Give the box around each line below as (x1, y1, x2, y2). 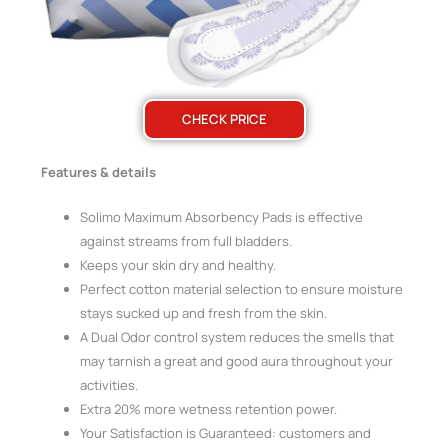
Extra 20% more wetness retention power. (80, 399, 338, 418)
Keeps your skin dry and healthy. (80, 255, 277, 274)
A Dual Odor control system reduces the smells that (80, 327, 395, 346)
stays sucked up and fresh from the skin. (80, 303, 328, 322)
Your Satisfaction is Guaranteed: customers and (80, 423, 372, 442)
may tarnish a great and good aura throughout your (80, 351, 394, 370)
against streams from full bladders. (80, 231, 293, 250)
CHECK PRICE (181, 110, 267, 129)
